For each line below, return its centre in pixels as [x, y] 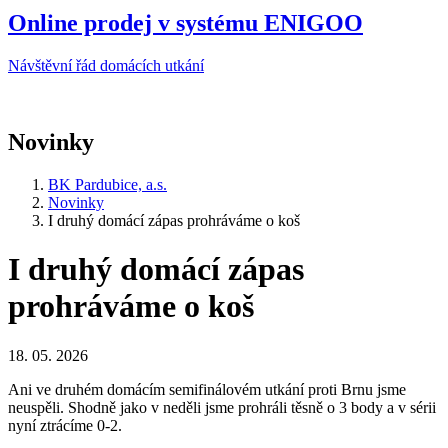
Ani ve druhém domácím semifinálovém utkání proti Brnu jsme [207, 389]
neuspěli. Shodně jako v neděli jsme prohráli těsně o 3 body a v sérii [222, 407]
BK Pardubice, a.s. [107, 184]
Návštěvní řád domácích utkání [106, 65]
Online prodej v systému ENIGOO [185, 22]
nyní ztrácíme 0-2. [65, 425]
